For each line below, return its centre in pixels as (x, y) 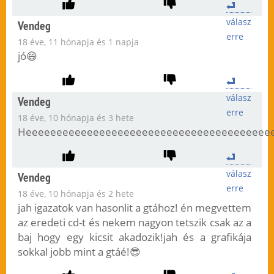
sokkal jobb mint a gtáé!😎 (79, 252)
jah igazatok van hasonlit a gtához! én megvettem (135, 208)
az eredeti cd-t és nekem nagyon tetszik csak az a (135, 223)
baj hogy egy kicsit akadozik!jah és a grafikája (135, 237)
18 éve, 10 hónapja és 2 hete (76, 194)
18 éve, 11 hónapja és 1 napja (78, 42)
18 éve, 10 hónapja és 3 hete (76, 118)
